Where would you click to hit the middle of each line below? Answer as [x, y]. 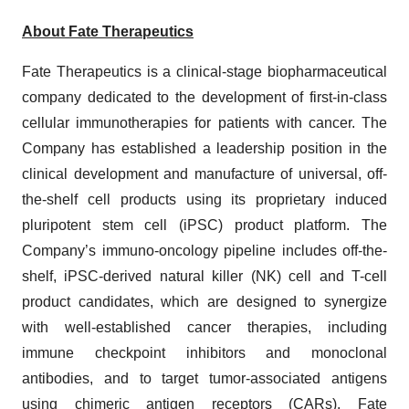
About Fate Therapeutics [108, 31]
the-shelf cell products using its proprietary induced [204, 199]
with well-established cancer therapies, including [204, 327]
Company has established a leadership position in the [204, 148]
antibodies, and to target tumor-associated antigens [204, 378]
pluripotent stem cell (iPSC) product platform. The [204, 225]
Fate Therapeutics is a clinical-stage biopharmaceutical [204, 71]
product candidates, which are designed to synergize [204, 301]
